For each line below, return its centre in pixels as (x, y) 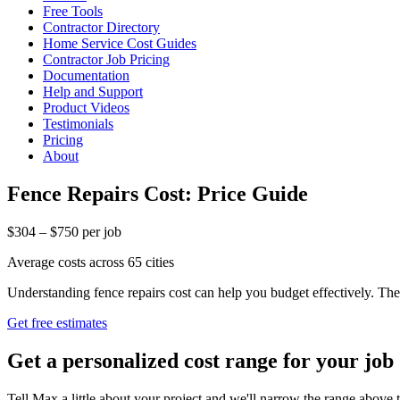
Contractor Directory (101, 27)
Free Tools (73, 11)
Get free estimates (57, 322)
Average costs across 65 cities (91, 262)
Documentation (86, 75)
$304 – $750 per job (64, 231)
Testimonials (78, 124)
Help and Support (93, 92)
